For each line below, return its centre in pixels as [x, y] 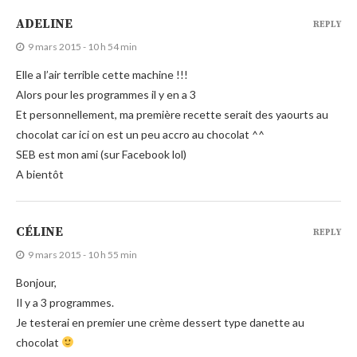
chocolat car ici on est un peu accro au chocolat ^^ [140, 134]
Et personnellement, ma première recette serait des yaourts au [172, 114]
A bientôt [40, 174]
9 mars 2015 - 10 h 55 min [82, 254]
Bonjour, [36, 282]
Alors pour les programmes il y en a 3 [106, 94]
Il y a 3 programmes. [65, 302]
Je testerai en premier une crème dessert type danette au [160, 322]
